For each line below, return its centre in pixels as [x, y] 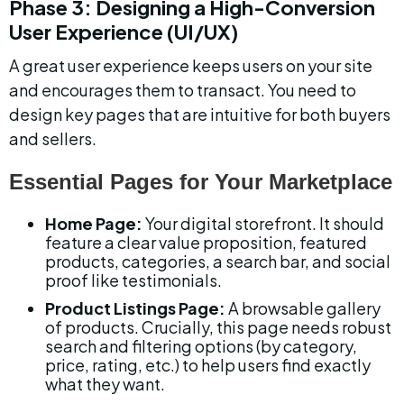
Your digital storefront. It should [265, 223]
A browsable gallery [304, 308]
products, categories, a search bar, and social [219, 261]
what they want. [105, 384]
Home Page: [94, 223]
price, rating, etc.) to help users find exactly [209, 365]
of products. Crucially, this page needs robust [220, 327]
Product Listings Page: [135, 308]
